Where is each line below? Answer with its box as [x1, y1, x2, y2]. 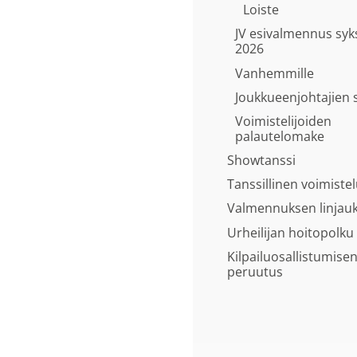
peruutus [227, 262, 283, 280]
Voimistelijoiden [235, 112, 331, 130]
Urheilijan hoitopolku [227, 223, 354, 241]
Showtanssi [227, 151, 296, 170]
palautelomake [235, 127, 324, 145]
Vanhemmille [235, 64, 314, 82]
